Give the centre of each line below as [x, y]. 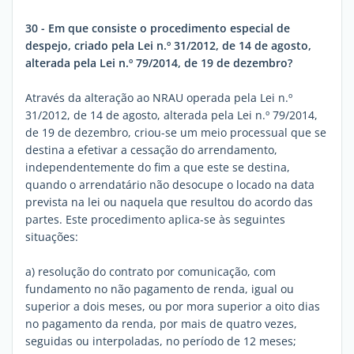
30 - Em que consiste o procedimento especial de [158, 28]
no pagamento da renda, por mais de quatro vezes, [161, 324]
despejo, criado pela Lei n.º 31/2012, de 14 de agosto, [168, 45]
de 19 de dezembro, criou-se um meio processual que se [176, 132]
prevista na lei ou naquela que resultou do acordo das [169, 202]
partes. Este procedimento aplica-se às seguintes [155, 219]
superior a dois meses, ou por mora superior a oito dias [173, 306]
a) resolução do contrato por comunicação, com [151, 271]
